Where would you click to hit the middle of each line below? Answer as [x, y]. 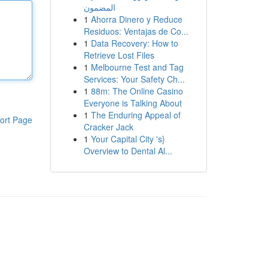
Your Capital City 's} [128, 139]
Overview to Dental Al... [128, 151]
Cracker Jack [108, 127]
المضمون [99, 7]
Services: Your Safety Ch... [134, 79]
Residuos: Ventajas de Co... [136, 31]
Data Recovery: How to [134, 43]
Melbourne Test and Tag [137, 67]
